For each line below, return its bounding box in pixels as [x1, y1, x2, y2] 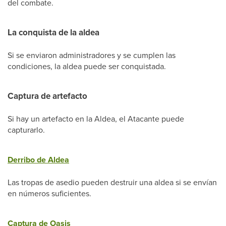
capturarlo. [8, 124, 45, 135]
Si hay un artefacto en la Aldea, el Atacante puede [8, 113, 184, 124]
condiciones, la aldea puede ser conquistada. [8, 61, 166, 72]
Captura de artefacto [8, 90, 87, 102]
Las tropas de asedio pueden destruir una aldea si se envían [8, 177, 217, 188]
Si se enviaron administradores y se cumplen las [8, 49, 176, 61]
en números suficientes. [8, 188, 91, 199]
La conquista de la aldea [8, 26, 99, 38]
